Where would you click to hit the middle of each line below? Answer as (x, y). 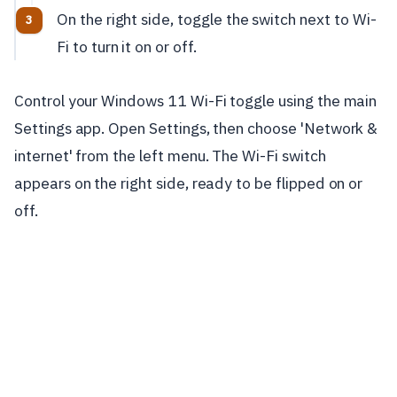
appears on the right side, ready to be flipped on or (189, 183)
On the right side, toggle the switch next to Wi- (217, 19)
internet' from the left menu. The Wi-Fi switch (170, 156)
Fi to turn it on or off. (127, 46)
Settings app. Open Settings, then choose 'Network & (196, 128)
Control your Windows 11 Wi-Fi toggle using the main (196, 101)
